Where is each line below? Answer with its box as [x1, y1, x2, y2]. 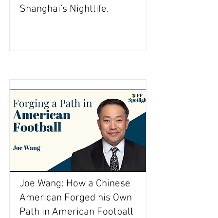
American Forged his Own [19, 192, 132, 204]
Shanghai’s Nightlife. [19, 3, 109, 15]
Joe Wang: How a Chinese [19, 178, 130, 190]
